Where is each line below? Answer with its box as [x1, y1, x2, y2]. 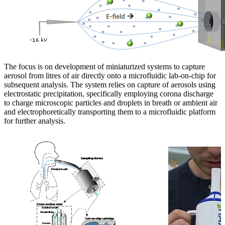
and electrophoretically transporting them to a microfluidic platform [4, 107, 215, 116]
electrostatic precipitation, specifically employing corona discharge [4, 89, 213, 98]
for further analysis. [4, 116, 67, 125]
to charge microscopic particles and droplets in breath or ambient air [4, 98, 217, 107]
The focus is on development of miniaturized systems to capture [4, 62, 205, 71]
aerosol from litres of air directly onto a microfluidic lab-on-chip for [4, 71, 216, 80]
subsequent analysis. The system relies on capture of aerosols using [4, 80, 215, 89]
